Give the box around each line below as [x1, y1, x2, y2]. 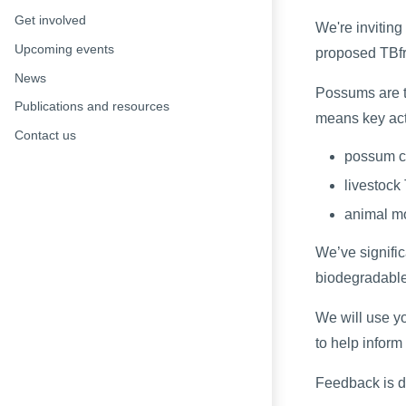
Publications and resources [14, 99, 169, 114]
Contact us [14, 127, 76, 142]
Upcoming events [14, 41, 114, 56]
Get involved [14, 13, 86, 28]
